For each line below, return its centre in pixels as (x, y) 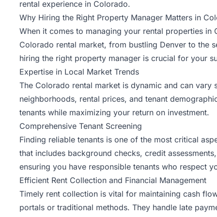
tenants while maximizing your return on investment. (114, 113)
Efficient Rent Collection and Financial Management (113, 180)
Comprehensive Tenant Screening (81, 126)
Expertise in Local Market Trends (79, 72)
